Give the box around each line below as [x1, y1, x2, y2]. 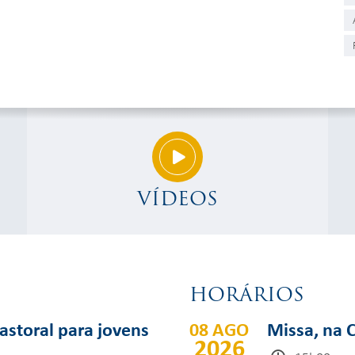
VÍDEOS [137, 184, 218, 213]
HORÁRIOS [189, 280, 304, 309]
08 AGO [189, 316, 249, 342]
